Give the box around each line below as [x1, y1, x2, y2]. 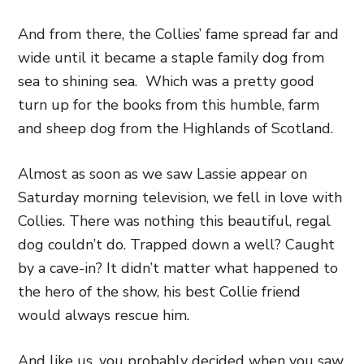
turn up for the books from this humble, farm [18, 94, 319, 115]
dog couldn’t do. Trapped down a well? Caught [18, 234, 335, 254]
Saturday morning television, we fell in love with [18, 187, 342, 207]
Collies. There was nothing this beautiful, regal [18, 210, 331, 231]
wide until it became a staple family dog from [18, 47, 324, 67]
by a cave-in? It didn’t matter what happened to [18, 258, 338, 278]
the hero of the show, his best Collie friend [18, 281, 301, 301]
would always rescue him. [18, 305, 189, 325]
